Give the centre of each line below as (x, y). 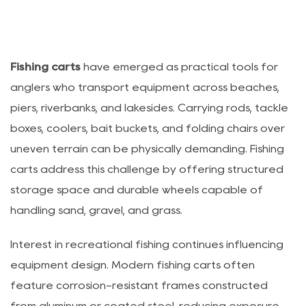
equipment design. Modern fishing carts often (133, 293)
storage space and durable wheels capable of (137, 218)
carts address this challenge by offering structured (147, 197)
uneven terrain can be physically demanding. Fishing (147, 177)
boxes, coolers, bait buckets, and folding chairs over (148, 156)
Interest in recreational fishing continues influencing (147, 273)
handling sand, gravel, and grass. (96, 238)
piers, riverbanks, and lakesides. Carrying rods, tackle (149, 136)
